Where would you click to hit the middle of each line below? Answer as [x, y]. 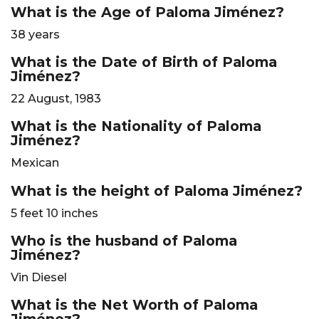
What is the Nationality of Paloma [136, 126]
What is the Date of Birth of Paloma [144, 62]
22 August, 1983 [56, 99]
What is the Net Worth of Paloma [134, 305]
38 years [35, 34]
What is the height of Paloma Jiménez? [157, 190]
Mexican [35, 163]
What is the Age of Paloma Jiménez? [147, 12]
